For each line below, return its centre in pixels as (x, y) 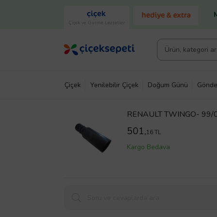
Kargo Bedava (149, 147)
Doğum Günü (168, 85)
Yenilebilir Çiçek (114, 85)
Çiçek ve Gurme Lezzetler (97, 23)
